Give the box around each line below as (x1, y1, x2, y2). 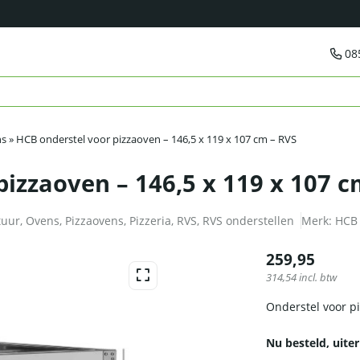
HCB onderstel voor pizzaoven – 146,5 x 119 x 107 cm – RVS (16, 133, 297, 147)
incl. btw (297, 271, 337, 285)
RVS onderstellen (202, 213, 294, 229)
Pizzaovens (65, 213, 124, 229)
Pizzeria (129, 213, 171, 229)
